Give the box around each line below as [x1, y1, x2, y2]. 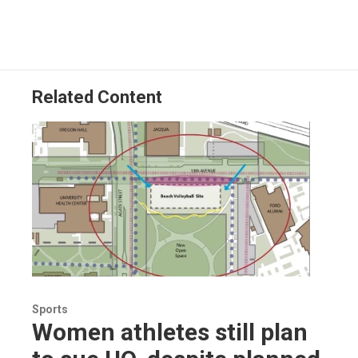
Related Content [32, 87, 162, 108]
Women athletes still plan [32, 318, 308, 347]
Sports [32, 303, 68, 316]
